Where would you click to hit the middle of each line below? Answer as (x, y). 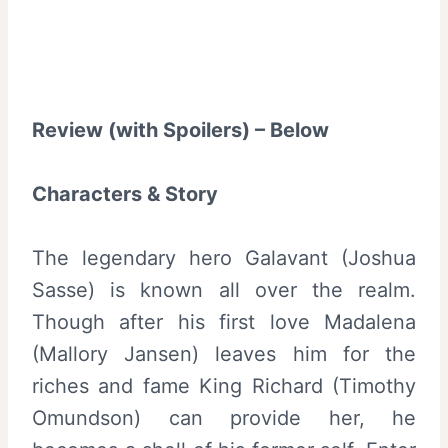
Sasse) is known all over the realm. (224, 289)
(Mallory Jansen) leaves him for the (224, 353)
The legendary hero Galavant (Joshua (224, 257)
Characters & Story (125, 193)
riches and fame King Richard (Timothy (224, 385)
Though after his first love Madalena (224, 321)
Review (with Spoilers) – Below (180, 129)
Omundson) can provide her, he (224, 417)
